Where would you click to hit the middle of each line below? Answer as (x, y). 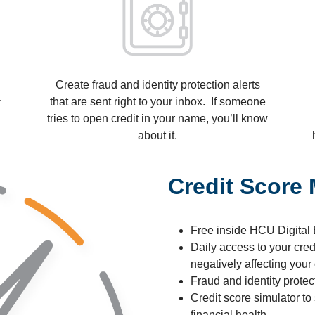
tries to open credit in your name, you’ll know (157, 118)
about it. (157, 135)
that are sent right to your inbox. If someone (157, 102)
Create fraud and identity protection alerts (157, 85)
